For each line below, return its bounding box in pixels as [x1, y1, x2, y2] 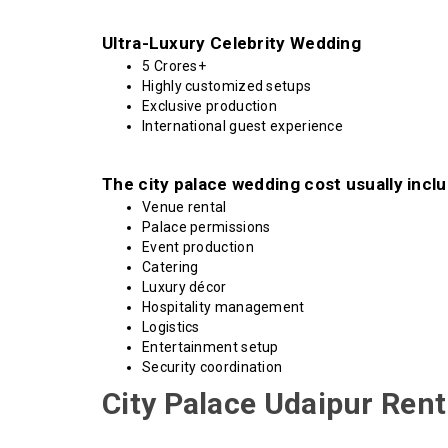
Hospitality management [142, 299, 305, 316]
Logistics [142, 319, 200, 336]
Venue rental [142, 199, 227, 216]
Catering [142, 259, 199, 276]
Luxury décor [142, 279, 227, 296]
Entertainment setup [142, 339, 279, 356]
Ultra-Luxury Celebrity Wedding [102, 33, 361, 54]
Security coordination [142, 359, 283, 376]
